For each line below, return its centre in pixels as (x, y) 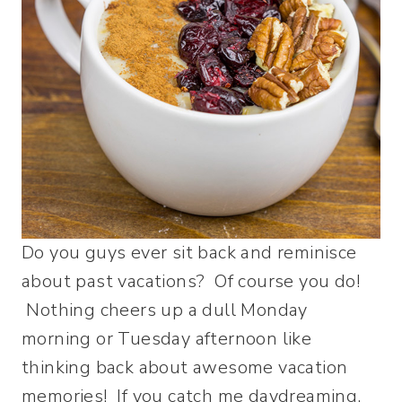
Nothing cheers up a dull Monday (165, 310)
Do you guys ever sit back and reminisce (189, 253)
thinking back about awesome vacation (185, 367)
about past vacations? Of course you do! (191, 281)
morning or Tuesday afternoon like (167, 339)
